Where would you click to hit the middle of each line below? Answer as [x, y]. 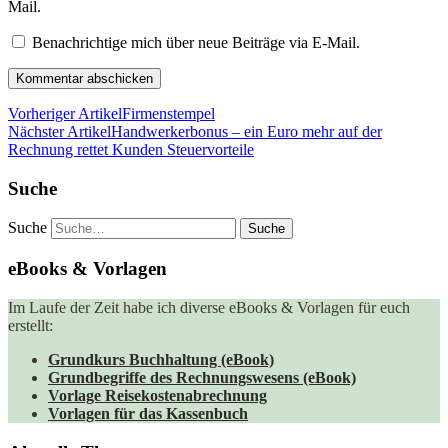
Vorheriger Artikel [65, 114]
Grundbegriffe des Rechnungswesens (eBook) [202, 377]
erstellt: [30, 325]
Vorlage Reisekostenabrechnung [157, 395]
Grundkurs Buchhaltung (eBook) [161, 359]
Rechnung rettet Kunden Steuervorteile [131, 150]
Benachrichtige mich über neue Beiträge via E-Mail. [196, 43]
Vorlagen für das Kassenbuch [148, 413]
